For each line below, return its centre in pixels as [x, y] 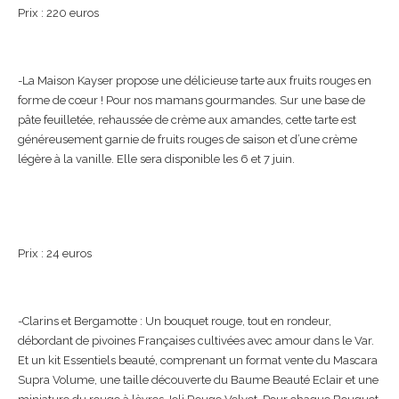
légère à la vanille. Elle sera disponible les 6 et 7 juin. [156, 159]
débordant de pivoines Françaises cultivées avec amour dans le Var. [196, 340]
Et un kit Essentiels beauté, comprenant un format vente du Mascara [198, 360]
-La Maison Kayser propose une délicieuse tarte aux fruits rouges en [195, 80]
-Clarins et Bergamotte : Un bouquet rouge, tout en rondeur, [175, 321]
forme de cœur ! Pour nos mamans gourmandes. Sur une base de [191, 100]
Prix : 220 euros [58, 12]
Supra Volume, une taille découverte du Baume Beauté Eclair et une [198, 379]
